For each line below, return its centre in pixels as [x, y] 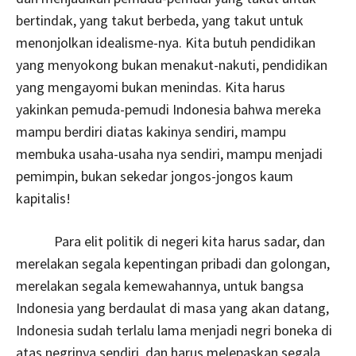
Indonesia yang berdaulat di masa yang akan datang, [172, 308]
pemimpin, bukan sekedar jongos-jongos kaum [155, 176]
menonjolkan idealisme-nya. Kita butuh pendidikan [166, 42]
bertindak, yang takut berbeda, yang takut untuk [160, 20]
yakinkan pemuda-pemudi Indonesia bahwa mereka [168, 109]
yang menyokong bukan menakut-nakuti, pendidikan [172, 64]
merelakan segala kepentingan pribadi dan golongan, [173, 263]
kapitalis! [43, 198]
